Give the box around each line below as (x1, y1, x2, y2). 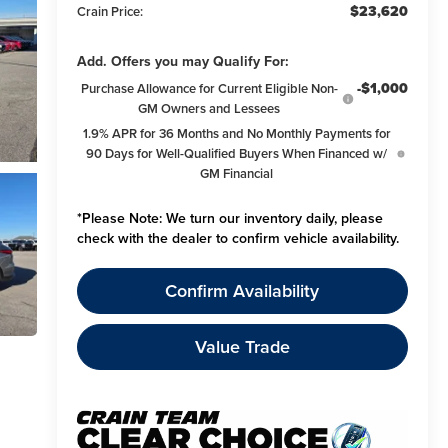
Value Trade (194, 334, 290, 360)
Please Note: (81, 208, 162, 229)
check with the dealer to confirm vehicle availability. (76, 228, 399, 249)
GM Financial (200, 164, 274, 184)
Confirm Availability (165, 278, 320, 304)
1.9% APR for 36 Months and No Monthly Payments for (82, 124, 391, 144)
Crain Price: (76, 2, 143, 22)
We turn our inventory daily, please (161, 208, 383, 229)
